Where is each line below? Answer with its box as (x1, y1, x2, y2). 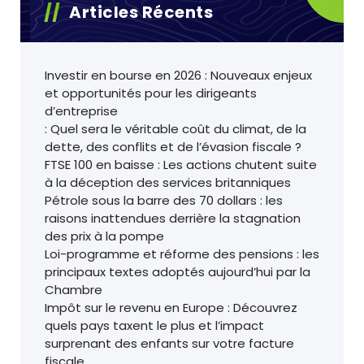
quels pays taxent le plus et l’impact (45, 317, 264, 335)
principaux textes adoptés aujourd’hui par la (45, 263, 310, 281)
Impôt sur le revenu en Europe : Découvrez (45, 299, 297, 317)
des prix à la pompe (45, 227, 164, 245)
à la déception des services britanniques (45, 174, 291, 192)
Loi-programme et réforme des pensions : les (45, 245, 319, 263)
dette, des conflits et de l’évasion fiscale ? (45, 138, 301, 156)
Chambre (45, 281, 102, 299)
